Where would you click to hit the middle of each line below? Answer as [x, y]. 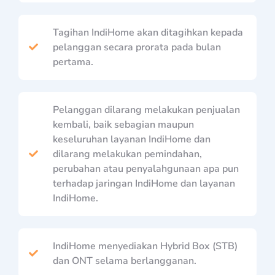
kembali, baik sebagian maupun [123, 124]
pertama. [73, 62]
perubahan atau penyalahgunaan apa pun [145, 168]
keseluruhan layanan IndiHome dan [131, 139]
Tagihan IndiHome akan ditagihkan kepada [148, 32]
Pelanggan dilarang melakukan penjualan [146, 110]
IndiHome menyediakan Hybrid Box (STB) [145, 246]
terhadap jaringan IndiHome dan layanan [144, 183]
